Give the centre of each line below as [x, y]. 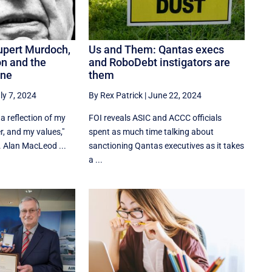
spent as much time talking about [151, 132]
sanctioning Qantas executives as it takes [167, 146]
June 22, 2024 [175, 96]
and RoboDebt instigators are [160, 63]
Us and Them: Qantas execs [157, 50]
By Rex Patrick [116, 96]
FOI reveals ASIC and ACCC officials [155, 118]
